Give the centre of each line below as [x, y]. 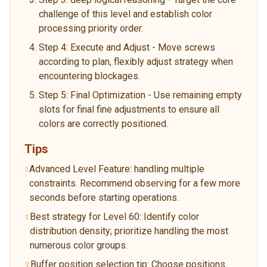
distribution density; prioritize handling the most [129, 231]
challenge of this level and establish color [125, 14]
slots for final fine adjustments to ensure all [129, 109]
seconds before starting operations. [104, 197]
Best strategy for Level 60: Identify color [115, 216]
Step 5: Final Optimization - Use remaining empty [140, 95]
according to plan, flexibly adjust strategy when [136, 61]
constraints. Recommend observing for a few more [134, 183]
